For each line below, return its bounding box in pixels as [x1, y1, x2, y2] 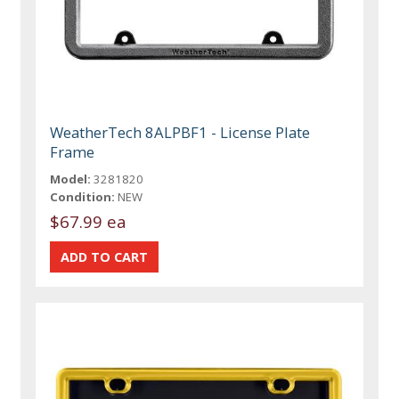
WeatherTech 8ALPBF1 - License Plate [50, 121, 311, 142]
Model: [50, 170, 92, 187]
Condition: [50, 188, 116, 205]
